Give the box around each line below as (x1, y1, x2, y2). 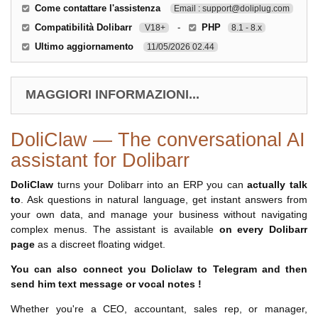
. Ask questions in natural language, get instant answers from (21, 194, 307, 206)
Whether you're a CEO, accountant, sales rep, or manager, (11, 303, 307, 315)
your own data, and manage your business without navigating (11, 209, 307, 221)
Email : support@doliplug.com (174, 4, 290, 14)
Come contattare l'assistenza (35, 3, 160, 14)
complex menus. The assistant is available (11, 224, 219, 236)
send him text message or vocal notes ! (11, 278, 202, 290)
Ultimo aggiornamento (35, 41, 133, 53)
